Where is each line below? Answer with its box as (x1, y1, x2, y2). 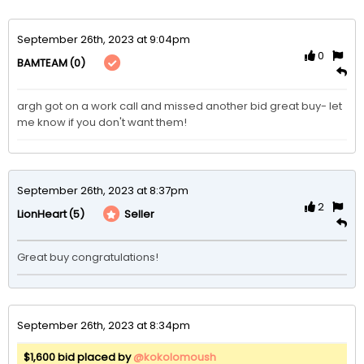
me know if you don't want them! (17, 114, 187, 130)
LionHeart (17, 206, 67, 223)
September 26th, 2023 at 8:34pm (17, 317, 190, 333)
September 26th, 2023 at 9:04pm (17, 31, 190, 47)
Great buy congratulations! (17, 249, 158, 265)
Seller (122, 206, 154, 223)
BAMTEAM (17, 55, 67, 71)
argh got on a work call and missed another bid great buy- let (17, 97, 342, 114)
